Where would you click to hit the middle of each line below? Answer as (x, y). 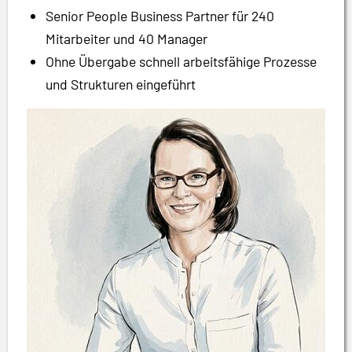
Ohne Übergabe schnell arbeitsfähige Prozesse (181, 61)
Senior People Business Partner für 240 (160, 16)
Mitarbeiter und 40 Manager (126, 38)
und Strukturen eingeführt (121, 84)
